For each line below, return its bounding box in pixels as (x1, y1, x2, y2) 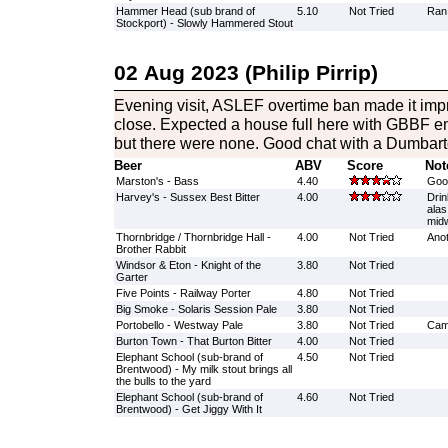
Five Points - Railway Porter (115, 287, 251, 299)
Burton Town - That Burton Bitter (115, 335, 272, 347)
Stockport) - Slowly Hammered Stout (115, 17, 293, 29)
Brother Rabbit (115, 243, 186, 255)
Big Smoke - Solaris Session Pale (115, 303, 277, 315)
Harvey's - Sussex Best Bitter (115, 191, 260, 203)
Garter (115, 271, 148, 283)
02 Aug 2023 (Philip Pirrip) (113, 61, 378, 84)
